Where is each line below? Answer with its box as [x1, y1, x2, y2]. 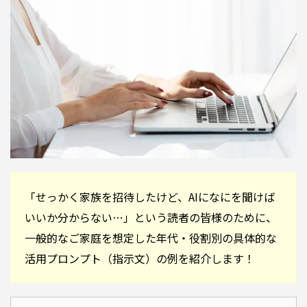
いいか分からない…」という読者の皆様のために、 [25, 209, 277, 226]
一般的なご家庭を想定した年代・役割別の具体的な [25, 230, 277, 247]
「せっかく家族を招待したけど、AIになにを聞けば [25, 188, 275, 206]
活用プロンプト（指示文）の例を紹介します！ [25, 250, 255, 267]
